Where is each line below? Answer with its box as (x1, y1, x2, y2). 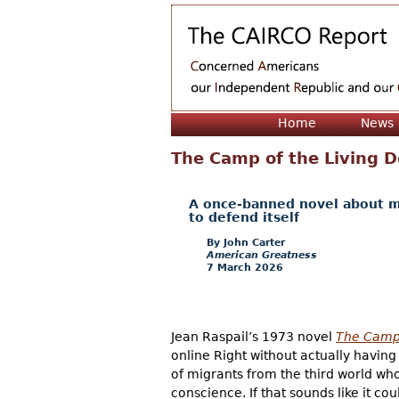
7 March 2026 (207, 261, 283, 273)
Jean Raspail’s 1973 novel (171, 330, 336, 345)
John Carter (224, 236, 285, 248)
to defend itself (189, 210, 299, 225)
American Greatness (207, 248, 317, 261)
